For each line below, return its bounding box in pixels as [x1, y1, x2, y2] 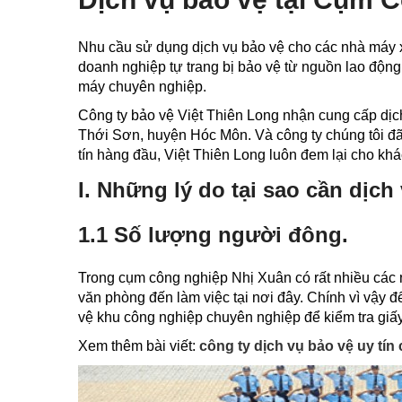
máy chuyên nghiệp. [78, 79, 206, 94]
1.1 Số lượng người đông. [78, 223, 348, 247]
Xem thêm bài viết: [78, 338, 199, 354]
